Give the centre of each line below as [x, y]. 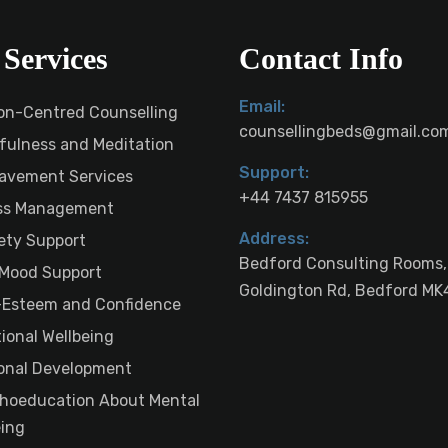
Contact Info [321, 58]
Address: [274, 238]
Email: [262, 106]
